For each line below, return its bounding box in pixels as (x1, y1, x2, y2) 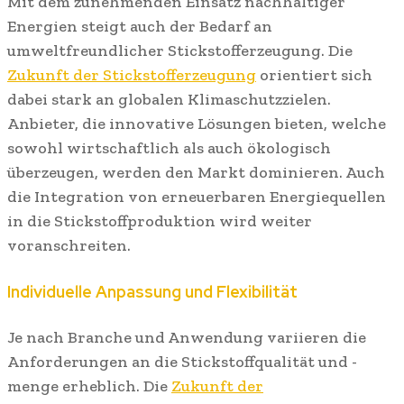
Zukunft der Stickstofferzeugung (7, 65, 256, 86)
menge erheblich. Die (7, 375, 171, 396)
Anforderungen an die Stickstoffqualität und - (7, 351, 357, 372)
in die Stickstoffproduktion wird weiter (7, 211, 312, 232)
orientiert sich (256, 65, 372, 86)
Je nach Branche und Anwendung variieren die (7, 326, 366, 347)
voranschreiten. (7, 235, 131, 256)
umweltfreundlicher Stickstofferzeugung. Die (7, 41, 353, 61)
